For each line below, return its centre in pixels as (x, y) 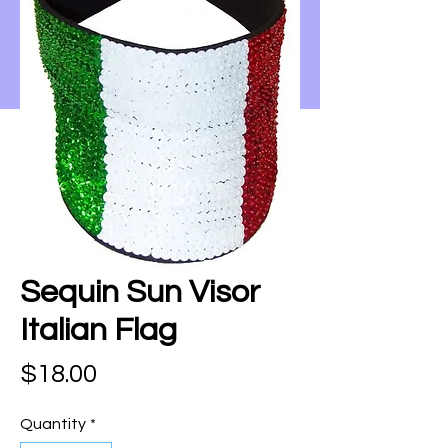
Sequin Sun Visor (140, 292)
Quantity (53, 424)
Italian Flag (98, 330)
